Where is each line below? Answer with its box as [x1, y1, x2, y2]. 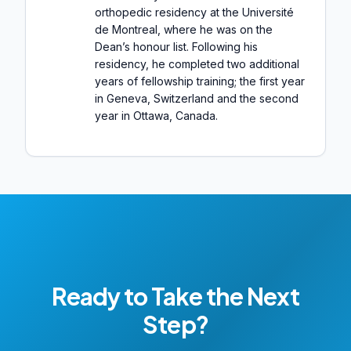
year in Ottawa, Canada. [95, 109, 218, 123]
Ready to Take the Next [52, 281, 299, 312]
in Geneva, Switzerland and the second [95, 92, 299, 106]
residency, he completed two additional [95, 57, 299, 71]
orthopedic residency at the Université [95, 5, 294, 20]
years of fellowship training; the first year [95, 74, 305, 89]
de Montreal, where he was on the [95, 23, 273, 37]
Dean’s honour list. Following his [95, 40, 258, 54]
